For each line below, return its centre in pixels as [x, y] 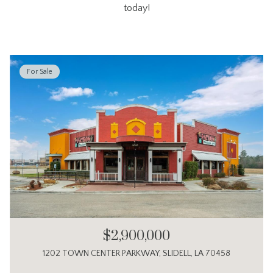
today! [136, 8]
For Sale [40, 72]
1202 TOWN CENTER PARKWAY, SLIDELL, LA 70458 [136, 254]
